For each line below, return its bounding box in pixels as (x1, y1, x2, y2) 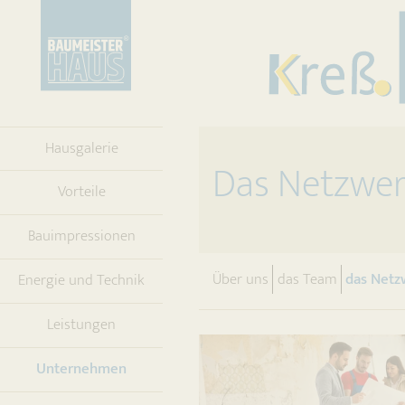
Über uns (212, 266, 268, 292)
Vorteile (57, 179, 106, 205)
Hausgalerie (44, 136, 118, 162)
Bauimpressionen (27, 223, 136, 250)
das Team (277, 266, 337, 292)
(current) (126, 355, 183, 381)
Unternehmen (36, 356, 127, 382)
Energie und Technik (18, 268, 145, 294)
